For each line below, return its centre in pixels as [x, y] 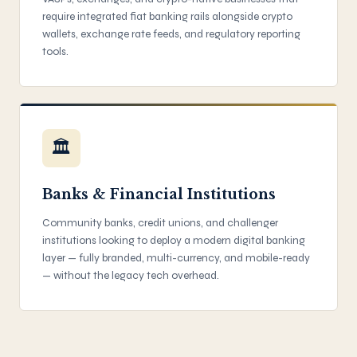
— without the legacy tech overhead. [131, 275]
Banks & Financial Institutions [159, 194]
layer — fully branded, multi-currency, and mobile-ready [176, 258]
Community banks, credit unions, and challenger [160, 223]
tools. [55, 51]
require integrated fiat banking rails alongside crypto [167, 16]
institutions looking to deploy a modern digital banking [174, 240]
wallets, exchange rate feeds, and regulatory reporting [171, 34]
